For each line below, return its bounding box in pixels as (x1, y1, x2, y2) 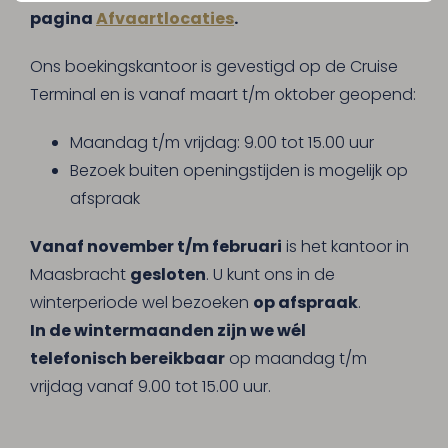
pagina (30, 7, 96, 30)
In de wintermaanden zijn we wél (30, 319, 306, 342)
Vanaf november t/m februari (30, 235, 282, 258)
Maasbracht (30, 263, 130, 286)
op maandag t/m (225, 347, 367, 370)
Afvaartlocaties (96, 7, 234, 30)
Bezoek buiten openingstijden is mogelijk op (70, 159, 408, 182)
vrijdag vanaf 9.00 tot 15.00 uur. (30, 375, 271, 398)
